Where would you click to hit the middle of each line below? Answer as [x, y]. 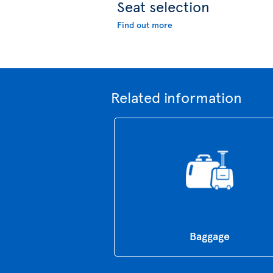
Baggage [210, 235]
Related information [176, 97]
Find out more [145, 24]
